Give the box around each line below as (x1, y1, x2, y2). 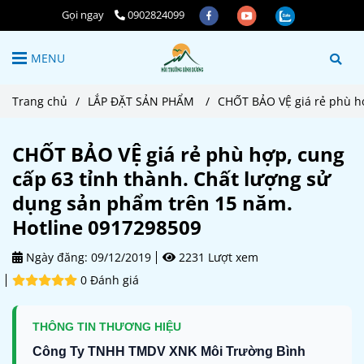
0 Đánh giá (80, 271, 139, 288)
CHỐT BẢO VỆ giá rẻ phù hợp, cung (12, 140, 344, 167)
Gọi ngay (61, 7, 104, 22)
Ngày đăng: (23, 249, 88, 265)
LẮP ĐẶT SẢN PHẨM (88, 93, 197, 109)
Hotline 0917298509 (12, 213, 201, 240)
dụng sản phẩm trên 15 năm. (12, 188, 292, 216)
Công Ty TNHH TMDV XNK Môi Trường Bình (32, 344, 305, 358)
